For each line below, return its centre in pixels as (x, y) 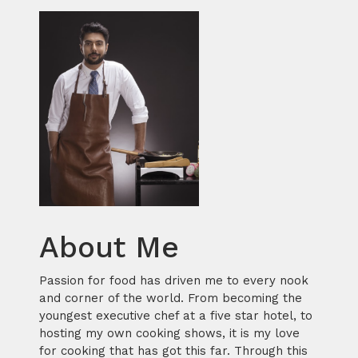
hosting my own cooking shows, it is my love (169, 334)
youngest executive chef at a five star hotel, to (176, 316)
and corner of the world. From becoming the (171, 298)
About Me (109, 248)
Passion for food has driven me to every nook (174, 281)
